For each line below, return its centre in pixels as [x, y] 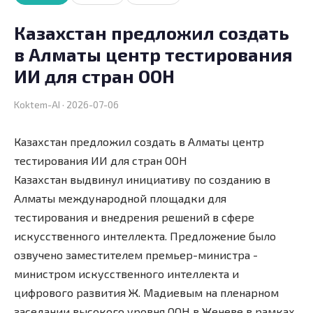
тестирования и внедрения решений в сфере [134, 217]
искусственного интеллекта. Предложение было [145, 235]
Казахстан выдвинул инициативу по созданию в [142, 179]
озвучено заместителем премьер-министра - [136, 254]
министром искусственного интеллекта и [126, 273]
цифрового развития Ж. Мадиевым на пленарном [146, 292]
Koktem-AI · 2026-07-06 [66, 104]
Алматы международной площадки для [120, 198]
